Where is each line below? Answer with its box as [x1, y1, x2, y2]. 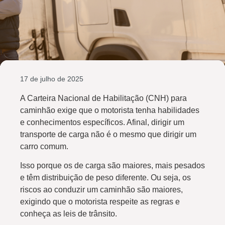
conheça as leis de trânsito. [20, 209, 117, 218]
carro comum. [20, 142, 68, 151]
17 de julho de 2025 [20, 75, 83, 83]
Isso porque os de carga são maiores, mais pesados [20, 161, 205, 170]
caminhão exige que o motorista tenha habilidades [20, 106, 199, 115]
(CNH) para [146, 94, 187, 102]
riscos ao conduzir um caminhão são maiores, [20, 185, 183, 194]
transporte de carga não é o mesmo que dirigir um [20, 130, 196, 139]
